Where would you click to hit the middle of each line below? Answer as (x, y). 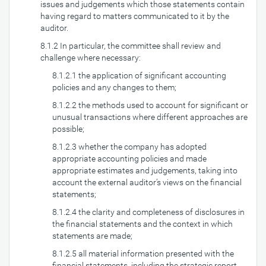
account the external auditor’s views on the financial (147, 182)
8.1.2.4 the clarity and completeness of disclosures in (148, 212)
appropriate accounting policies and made (129, 159)
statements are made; (92, 236)
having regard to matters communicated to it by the (135, 16)
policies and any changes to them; (114, 87)
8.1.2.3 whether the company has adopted (129, 147)
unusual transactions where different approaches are (150, 117)
